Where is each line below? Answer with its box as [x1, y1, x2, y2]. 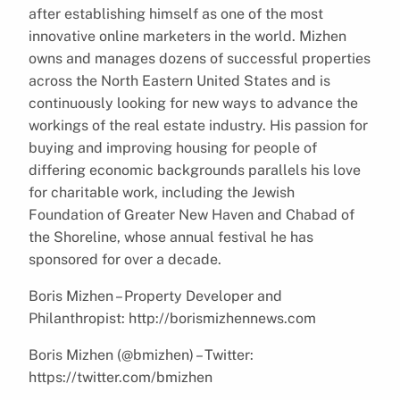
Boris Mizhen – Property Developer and [29, 287, 282, 304]
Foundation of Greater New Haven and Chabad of [29, 205, 354, 223]
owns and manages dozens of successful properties [29, 49, 371, 67]
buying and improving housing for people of [29, 138, 317, 156]
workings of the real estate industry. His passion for [29, 116, 368, 134]
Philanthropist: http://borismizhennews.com [29, 309, 316, 327]
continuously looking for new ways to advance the [29, 94, 358, 112]
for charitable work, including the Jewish [29, 183, 295, 201]
